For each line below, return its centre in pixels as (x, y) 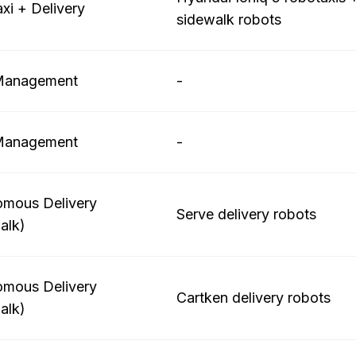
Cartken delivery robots (253, 298)
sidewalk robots (229, 19)
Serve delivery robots (246, 214)
